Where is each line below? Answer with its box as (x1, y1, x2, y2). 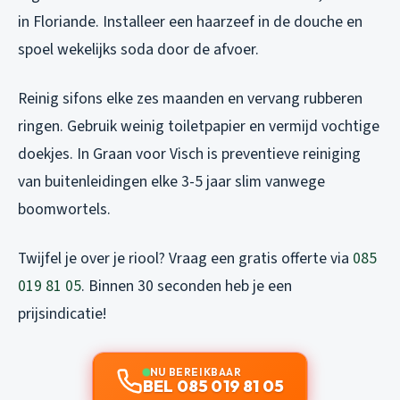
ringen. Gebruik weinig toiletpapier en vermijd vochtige (18, 114, 379, 137)
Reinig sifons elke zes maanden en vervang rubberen (18, 87, 362, 110)
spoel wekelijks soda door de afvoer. (18, 37, 259, 61)
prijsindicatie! (18, 302, 106, 325)
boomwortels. (18, 197, 111, 221)
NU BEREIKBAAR (149, 364, 242, 379)
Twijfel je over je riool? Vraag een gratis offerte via (18, 246, 353, 270)
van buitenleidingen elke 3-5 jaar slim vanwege (18, 170, 325, 193)
